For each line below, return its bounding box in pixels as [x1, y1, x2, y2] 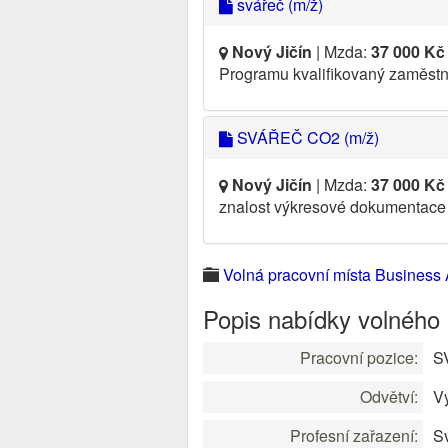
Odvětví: [360, 385, 418, 408]
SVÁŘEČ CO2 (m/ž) [233, 126, 379, 149]
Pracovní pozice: [300, 346, 418, 369]
